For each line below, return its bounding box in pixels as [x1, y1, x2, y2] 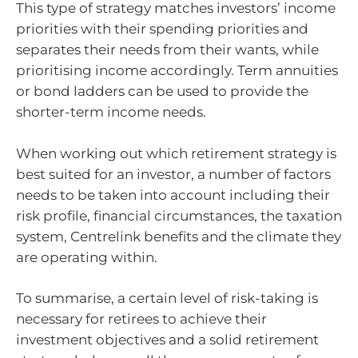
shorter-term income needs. [16, 104, 206, 121]
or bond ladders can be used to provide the [16, 83, 308, 100]
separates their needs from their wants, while [16, 42, 319, 58]
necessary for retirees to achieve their [16, 311, 267, 328]
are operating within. [16, 249, 157, 265]
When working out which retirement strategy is [16, 145, 336, 161]
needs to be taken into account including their [16, 186, 330, 203]
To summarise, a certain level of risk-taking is [16, 290, 318, 307]
